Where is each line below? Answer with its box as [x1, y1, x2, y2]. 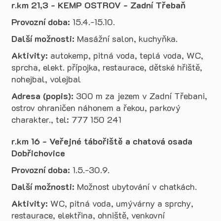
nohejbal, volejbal [11, 73, 81, 85]
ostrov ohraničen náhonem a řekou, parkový [11, 102, 181, 113]
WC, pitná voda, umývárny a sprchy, [50, 197, 193, 209]
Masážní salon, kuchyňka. [74, 33, 178, 44]
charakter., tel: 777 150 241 [11, 113, 121, 125]
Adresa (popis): [11, 90, 74, 102]
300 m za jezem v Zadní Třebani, [74, 90, 207, 102]
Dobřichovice [11, 147, 65, 159]
